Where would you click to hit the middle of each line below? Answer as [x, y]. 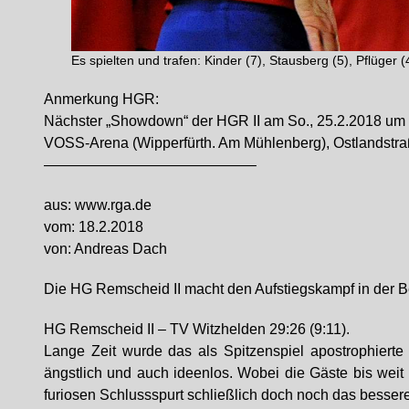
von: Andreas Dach [105, 248]
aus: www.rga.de [98, 204]
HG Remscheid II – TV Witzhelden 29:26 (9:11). [197, 329]
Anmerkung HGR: [101, 99]
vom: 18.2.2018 [94, 226]
